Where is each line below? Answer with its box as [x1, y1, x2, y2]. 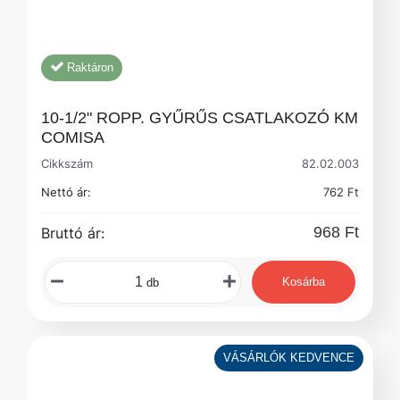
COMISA [41, 128, 104, 146]
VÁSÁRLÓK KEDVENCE [223, 350, 354, 364]
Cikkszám [49, 155, 93, 171]
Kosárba [282, 274, 325, 288]
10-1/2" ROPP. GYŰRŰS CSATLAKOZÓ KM [41, 108, 358, 127]
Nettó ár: [41, 184, 91, 199]
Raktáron [67, 60, 113, 74]
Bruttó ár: [41, 223, 104, 242]
